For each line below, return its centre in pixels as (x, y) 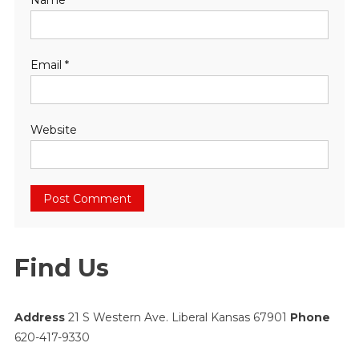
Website (53, 130)
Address (39, 317)
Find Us (61, 268)
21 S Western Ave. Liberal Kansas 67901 (177, 317)
